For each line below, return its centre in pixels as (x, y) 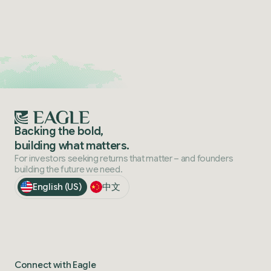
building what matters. (72, 145)
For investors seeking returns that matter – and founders (124, 158)
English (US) (57, 187)
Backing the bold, (59, 131)
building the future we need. (69, 169)
